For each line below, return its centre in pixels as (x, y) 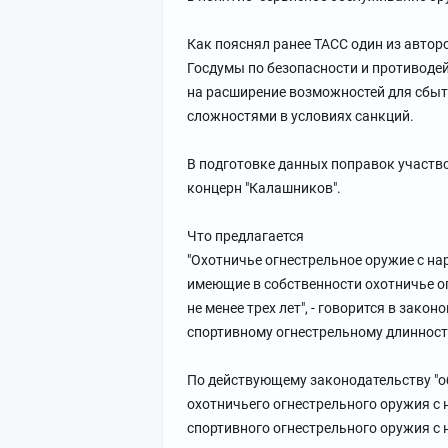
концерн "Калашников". (264, 188)
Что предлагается (245, 236)
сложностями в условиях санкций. (300, 116)
